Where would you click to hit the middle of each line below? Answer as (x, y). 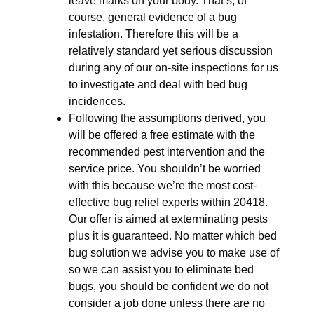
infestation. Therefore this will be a (153, 34)
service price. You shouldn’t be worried (165, 169)
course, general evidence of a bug (153, 17)
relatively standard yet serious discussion (171, 51)
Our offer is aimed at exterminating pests (168, 219)
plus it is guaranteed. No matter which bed (173, 236)
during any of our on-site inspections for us (173, 68)
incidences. (97, 101)
